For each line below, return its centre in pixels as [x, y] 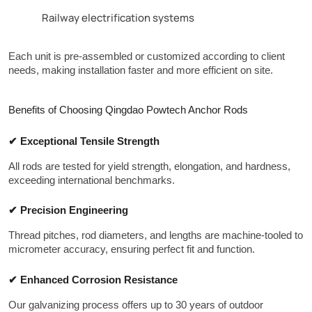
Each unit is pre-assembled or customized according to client [147, 56]
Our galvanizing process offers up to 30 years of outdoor [136, 305]
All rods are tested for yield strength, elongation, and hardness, [149, 166]
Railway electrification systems [118, 17]
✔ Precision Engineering [68, 211]
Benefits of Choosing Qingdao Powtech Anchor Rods [128, 110]
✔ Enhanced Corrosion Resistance [93, 280]
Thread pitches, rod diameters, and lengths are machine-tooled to [156, 236]
